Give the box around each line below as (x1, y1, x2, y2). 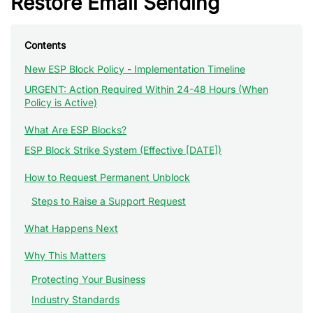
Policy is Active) (24, 96, 97, 108)
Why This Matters (24, 249, 105, 261)
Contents (24, 39, 66, 51)
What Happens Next (24, 222, 118, 234)
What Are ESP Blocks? (24, 124, 126, 136)
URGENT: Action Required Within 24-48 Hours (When (24, 83, 268, 95)
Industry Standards (31, 293, 119, 305)
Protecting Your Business (31, 273, 145, 285)
